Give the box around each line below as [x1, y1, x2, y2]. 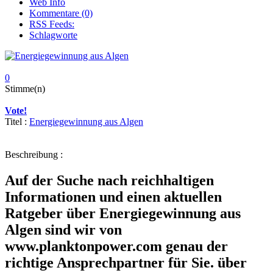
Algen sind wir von [5, 221, 122, 238]
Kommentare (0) [29, 7, 93, 18]
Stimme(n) [5, 83, 45, 94]
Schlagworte [29, 29, 77, 40]
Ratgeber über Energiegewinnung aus [5, 205, 241, 221]
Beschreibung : [5, 149, 63, 160]
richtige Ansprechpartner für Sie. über [5, 254, 247, 271]
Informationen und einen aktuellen [5, 188, 222, 205]
